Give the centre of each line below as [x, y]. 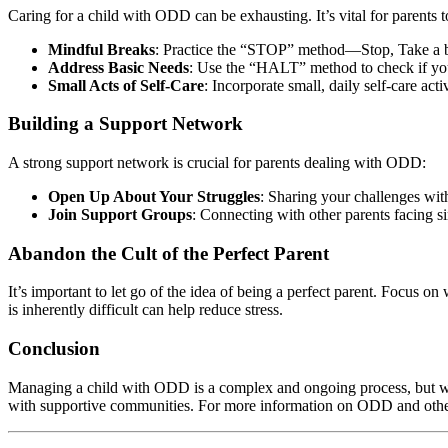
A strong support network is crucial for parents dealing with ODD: [217, 162]
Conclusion [54, 349]
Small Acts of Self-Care [126, 85]
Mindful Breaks [101, 49]
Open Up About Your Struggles [154, 196]
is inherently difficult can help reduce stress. [145, 310]
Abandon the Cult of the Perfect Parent [168, 253]
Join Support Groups [120, 214]
